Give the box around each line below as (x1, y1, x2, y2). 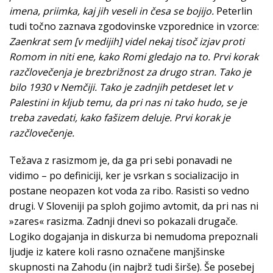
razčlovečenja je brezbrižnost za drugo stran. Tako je (9, 65, 251, 79)
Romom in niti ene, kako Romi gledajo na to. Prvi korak (9, 50, 258, 64)
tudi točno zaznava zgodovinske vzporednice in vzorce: (9, 19, 259, 34)
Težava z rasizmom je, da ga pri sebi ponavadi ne (9, 154, 232, 168)
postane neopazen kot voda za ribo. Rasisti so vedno (9, 184, 249, 198)
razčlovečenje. (9, 126, 74, 140)
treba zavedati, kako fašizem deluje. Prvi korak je (9, 111, 230, 125)
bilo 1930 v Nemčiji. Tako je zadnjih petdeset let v (9, 80, 232, 94)
